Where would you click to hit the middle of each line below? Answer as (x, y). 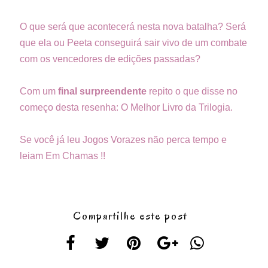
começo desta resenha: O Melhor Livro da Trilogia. (126, 107)
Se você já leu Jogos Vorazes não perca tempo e (123, 139)
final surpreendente (102, 91)
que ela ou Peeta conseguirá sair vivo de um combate (133, 42)
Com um (39, 91)
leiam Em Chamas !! (63, 156)
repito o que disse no (192, 91)
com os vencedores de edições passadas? (110, 59)
